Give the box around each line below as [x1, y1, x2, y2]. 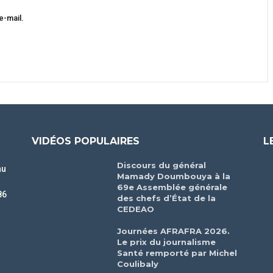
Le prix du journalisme [117, 237, 216, 247]
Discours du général [117, 160, 207, 171]
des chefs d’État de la [117, 193, 216, 204]
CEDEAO [117, 204, 155, 214]
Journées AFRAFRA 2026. [117, 226, 230, 236]
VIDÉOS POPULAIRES [32, 135, 140, 147]
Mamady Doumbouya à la [117, 171, 231, 182]
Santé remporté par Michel [117, 248, 238, 258]
